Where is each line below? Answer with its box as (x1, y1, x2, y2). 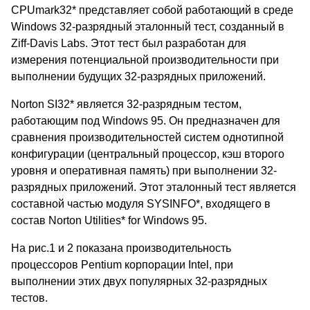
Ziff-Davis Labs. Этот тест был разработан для (11, 37, 246, 50)
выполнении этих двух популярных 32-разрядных (11, 275, 267, 288)
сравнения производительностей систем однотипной (11, 131, 284, 144)
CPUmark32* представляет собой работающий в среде (11, 4, 293, 17)
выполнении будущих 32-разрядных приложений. (11, 71, 266, 83)
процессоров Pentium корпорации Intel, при (11, 259, 233, 271)
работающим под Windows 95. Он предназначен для (11, 115, 280, 127)
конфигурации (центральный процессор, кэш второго (11, 148, 284, 161)
